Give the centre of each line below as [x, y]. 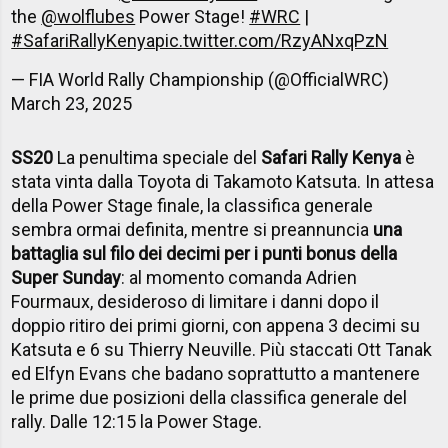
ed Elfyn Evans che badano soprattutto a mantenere [216, 374]
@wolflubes [88, 17]
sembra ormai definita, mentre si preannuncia [192, 230]
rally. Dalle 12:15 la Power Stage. [137, 422]
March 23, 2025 [72, 104]
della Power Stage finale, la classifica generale [192, 206]
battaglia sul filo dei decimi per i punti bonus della [204, 254]
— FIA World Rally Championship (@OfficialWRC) [200, 80]
